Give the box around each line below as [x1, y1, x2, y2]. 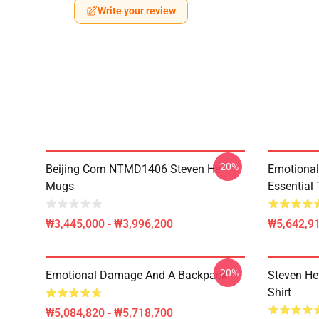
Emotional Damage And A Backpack [46, 268, 227, 282]
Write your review [98, 5, 176, 16]
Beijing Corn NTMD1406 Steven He [46, 162, 221, 176]
